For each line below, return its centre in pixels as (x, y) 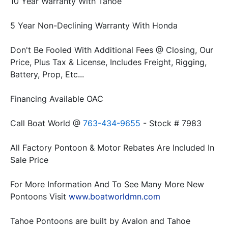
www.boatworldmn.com (115, 197)
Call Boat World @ (47, 123)
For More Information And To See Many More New (107, 184)
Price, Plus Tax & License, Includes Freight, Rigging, (108, 62)
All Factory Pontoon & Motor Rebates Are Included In (112, 148)
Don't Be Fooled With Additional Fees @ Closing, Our (112, 50)
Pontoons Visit (39, 197)
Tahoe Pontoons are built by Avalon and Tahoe (100, 221)
